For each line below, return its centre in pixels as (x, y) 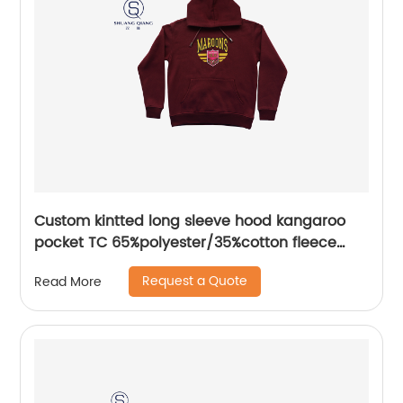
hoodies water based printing (141, 265)
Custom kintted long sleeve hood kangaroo (190, 222)
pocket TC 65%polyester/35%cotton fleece (186, 243)
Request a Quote (195, 282)
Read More (68, 282)
